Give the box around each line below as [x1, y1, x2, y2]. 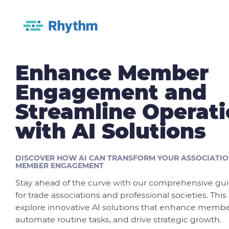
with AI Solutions [15, 118, 206, 144]
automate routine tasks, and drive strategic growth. [15, 214, 221, 224]
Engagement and [15, 79, 207, 105]
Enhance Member [15, 60, 209, 85]
